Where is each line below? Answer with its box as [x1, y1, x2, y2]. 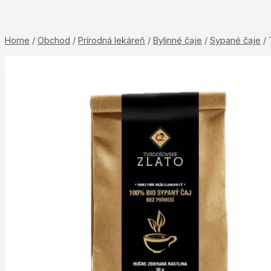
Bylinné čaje [153, 34, 202, 45]
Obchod [38, 34, 70, 45]
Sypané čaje [210, 34, 261, 45]
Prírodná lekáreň [78, 34, 145, 45]
